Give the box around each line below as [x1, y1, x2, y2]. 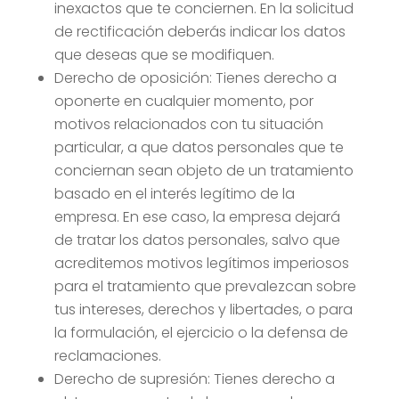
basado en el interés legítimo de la [53, 183, 295, 204]
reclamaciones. [53, 346, 161, 366]
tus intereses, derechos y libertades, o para [53, 299, 353, 320]
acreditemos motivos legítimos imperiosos [53, 253, 349, 273]
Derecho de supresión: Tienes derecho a [53, 369, 335, 389]
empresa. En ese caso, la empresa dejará [53, 207, 340, 227]
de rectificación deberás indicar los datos [53, 21, 346, 42]
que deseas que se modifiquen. [53, 45, 274, 65]
